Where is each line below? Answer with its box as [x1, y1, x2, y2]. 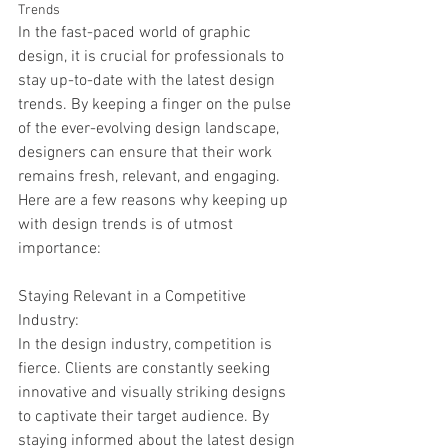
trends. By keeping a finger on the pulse [18, 95, 295, 115]
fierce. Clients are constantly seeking [18, 359, 274, 379]
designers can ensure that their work [18, 143, 276, 163]
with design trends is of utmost [18, 215, 237, 235]
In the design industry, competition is [18, 335, 276, 355]
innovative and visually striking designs [18, 383, 290, 403]
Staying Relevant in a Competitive [18, 287, 250, 307]
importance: [18, 239, 101, 259]
